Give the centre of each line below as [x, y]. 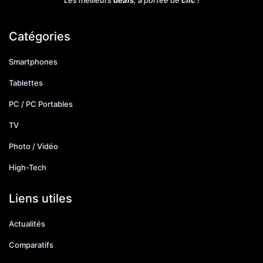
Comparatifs [31, 245]
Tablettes [26, 82]
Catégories [40, 36]
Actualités [27, 223]
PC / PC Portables [41, 104]
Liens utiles [41, 198]
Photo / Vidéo [33, 146]
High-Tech [28, 167]
